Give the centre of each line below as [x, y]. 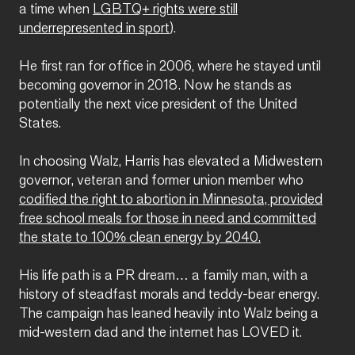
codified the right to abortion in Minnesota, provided [171, 200]
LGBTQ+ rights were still [165, 10]
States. [42, 124]
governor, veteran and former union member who [161, 181]
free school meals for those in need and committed [168, 219]
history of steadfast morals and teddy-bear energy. [169, 296]
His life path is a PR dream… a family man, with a [164, 277]
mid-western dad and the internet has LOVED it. [160, 334]
